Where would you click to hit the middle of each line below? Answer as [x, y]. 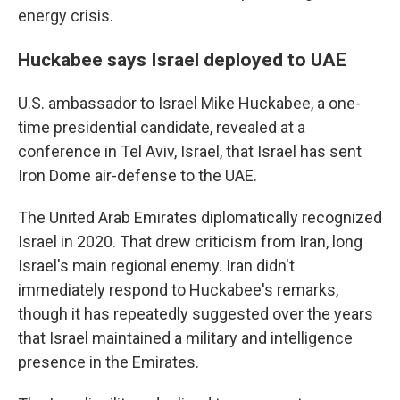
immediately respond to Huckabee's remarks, [178, 290]
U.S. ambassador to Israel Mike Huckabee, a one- [189, 104]
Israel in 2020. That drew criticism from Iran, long [190, 242]
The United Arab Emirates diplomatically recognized [200, 218]
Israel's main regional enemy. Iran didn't [156, 266]
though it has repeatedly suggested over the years [196, 314]
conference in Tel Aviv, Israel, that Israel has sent [190, 152]
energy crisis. [66, 16]
